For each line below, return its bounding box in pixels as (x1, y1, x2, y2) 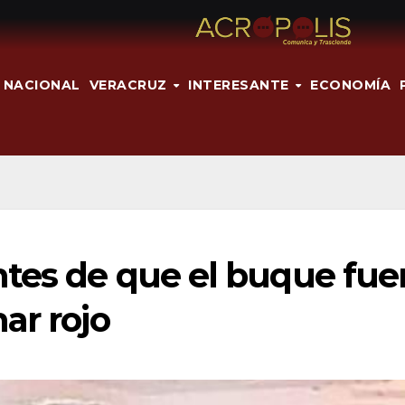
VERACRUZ (89, 76, 171, 93)
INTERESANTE (188, 76, 294, 93)
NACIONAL (3, 76, 80, 93)
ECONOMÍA (310, 76, 391, 93)
